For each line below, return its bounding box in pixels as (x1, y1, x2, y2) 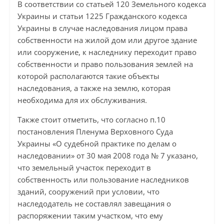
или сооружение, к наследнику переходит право (17, 47, 196, 57)
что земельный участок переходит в (17, 162, 151, 173)
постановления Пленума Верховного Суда (17, 126, 173, 137)
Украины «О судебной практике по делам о (17, 138, 176, 149)
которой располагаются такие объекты (17, 71, 159, 81)
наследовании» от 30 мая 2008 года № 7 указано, (17, 150, 198, 161)
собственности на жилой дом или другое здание (17, 35, 197, 45)
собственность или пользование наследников (17, 174, 189, 185)
